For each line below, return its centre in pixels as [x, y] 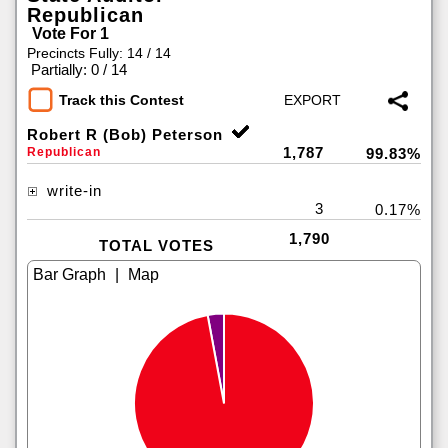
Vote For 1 [70, 33]
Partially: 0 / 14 [79, 69]
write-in [72, 190]
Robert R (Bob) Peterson [125, 134]
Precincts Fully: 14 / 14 [99, 53]
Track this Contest [121, 100]
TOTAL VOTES [156, 245]
